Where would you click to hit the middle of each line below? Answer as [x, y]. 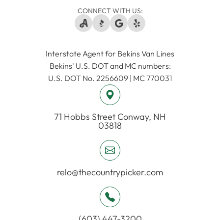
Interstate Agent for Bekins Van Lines [110, 54]
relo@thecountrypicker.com [110, 172]
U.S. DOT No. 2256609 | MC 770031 [110, 78]
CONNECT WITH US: [110, 11]
